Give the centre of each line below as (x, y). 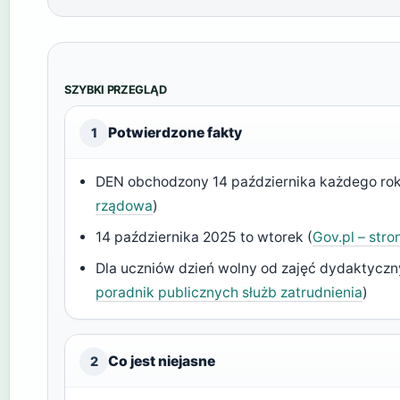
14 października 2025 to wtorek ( (204, 237)
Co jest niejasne (162, 361)
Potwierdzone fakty (175, 132)
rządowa (125, 205)
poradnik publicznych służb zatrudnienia (229, 292)
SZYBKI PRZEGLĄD (116, 89)
